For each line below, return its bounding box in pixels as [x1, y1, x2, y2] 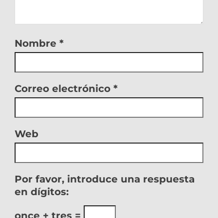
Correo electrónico [15, 83, 113, 94]
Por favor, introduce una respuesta [15, 173, 195, 185]
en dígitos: [15, 186, 69, 198]
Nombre [15, 37, 59, 49]
